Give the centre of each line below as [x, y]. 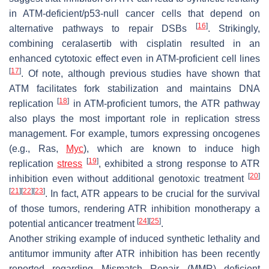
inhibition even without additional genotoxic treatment [128, 178]
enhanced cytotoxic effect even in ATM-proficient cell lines [134, 58]
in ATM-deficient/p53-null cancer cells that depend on [134, 13]
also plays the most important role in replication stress [134, 118]
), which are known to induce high [172, 148]
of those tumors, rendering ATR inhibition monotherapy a [134, 208]
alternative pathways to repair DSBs [102, 28]
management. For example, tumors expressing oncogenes [134, 133]
